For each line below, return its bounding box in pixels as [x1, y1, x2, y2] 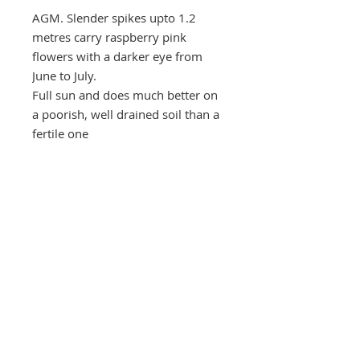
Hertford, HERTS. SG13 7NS [53, 332, 204, 349]
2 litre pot [32, 174, 81, 192]
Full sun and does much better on [32, 86, 218, 103]
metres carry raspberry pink [32, 28, 186, 45]
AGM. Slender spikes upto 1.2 [32, 9, 196, 26]
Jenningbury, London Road [55, 316, 202, 333]
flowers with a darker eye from [32, 47, 202, 64]
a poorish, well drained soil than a [32, 105, 219, 122]
